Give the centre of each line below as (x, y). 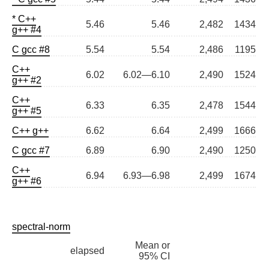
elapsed (87, 251)
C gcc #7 (31, 151)
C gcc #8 (31, 50)
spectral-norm (41, 227)
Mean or (153, 246)
